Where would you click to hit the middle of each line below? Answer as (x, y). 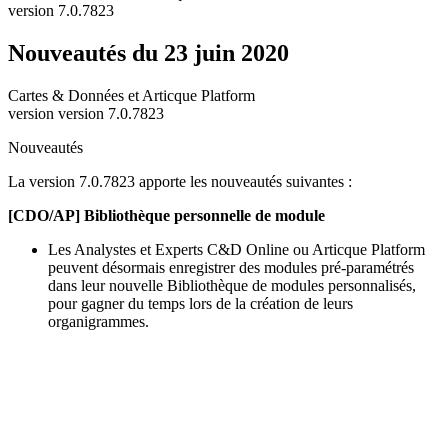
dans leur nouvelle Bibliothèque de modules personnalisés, (232, 285)
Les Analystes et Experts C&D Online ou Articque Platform (236, 249)
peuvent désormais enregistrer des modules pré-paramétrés (231, 267)
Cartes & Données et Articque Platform (131, 95)
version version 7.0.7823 (86, 113)
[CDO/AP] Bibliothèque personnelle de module (166, 215)
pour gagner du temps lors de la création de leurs (200, 303)
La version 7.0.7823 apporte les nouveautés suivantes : (180, 181)
